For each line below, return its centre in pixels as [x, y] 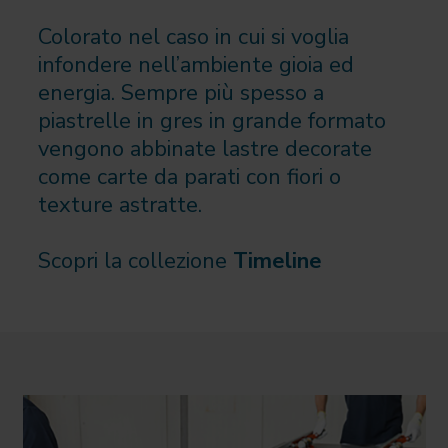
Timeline [277, 260]
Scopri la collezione [135, 260]
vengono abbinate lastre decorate [204, 148]
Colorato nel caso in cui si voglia [193, 36]
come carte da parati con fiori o [189, 176]
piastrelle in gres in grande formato [211, 120]
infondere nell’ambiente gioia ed [195, 64]
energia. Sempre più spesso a [180, 92]
